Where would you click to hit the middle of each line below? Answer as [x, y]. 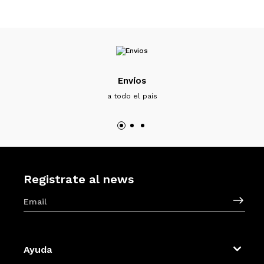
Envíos [132, 81]
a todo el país [132, 96]
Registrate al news [79, 179]
